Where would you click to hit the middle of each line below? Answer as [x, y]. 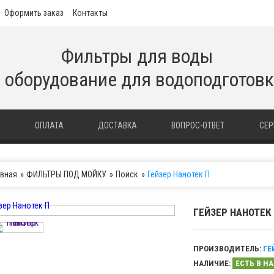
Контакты [90, 13]
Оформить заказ [34, 13]
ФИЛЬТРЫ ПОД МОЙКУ [66, 174]
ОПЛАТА [49, 125]
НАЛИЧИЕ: [213, 263]
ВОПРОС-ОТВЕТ [198, 125]
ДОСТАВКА [117, 125]
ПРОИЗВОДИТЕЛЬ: [228, 249]
